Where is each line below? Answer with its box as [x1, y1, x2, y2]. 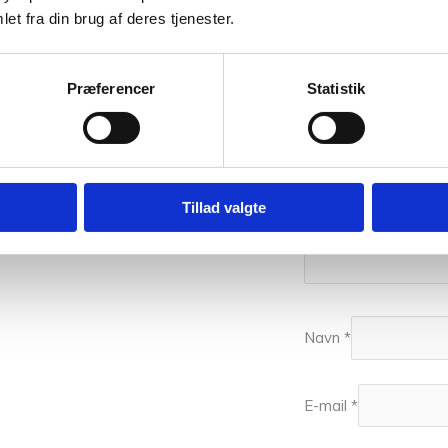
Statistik [307, 79, 365, 97]
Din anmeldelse [304, 20, 415, 40]
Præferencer [66, 79, 156, 97]
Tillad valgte [182, 198, 266, 216]
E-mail [304, 396, 351, 416]
